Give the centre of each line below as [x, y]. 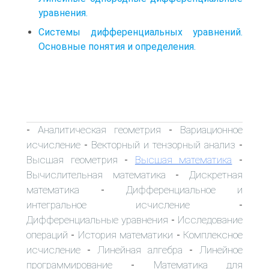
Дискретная [216, 175]
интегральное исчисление [108, 205]
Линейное [221, 250]
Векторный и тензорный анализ [163, 145]
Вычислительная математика [96, 175]
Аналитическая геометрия [99, 130]
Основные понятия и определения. [117, 47]
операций [47, 235]
